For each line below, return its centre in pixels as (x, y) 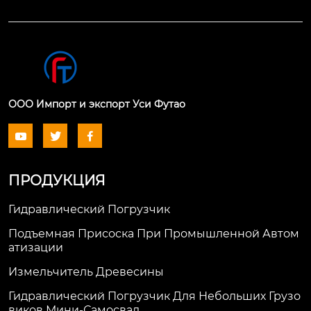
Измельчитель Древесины (86, 272)
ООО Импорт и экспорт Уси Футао (97, 104)
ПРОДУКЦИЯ (57, 181)
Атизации (36, 248)
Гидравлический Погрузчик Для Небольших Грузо (154, 296)
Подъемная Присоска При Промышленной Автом (154, 234)
